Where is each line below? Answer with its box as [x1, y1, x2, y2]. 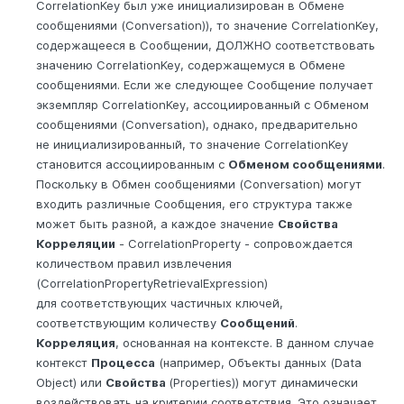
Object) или [36, 375, 106, 390]
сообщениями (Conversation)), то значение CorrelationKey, [36, 18, 379, 33]
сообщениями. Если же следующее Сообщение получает [36, 78, 373, 93]
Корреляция [36, 335, 115, 351]
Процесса [91, 355, 155, 371]
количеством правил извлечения [36, 256, 232, 271]
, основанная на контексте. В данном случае [115, 335, 374, 351]
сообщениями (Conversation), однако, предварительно [36, 117, 358, 133]
